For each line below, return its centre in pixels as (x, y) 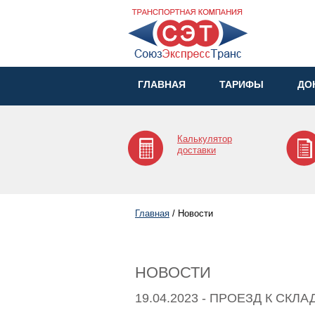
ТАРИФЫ (242, 84)
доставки (197, 150)
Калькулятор (205, 139)
